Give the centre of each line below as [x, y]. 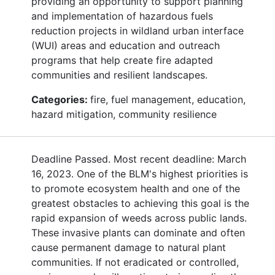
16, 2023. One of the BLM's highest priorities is [140, 173]
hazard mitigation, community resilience [124, 114]
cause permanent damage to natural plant [129, 247]
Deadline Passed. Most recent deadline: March [139, 159]
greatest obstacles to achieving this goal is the [140, 203]
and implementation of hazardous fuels [122, 16]
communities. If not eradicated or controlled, [135, 262]
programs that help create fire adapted [122, 60]
